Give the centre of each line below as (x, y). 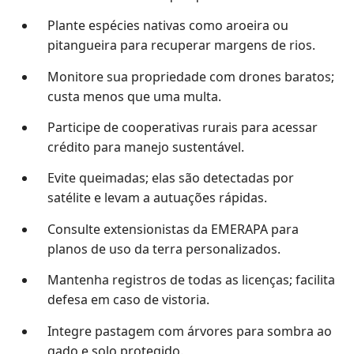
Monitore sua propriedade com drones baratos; (190, 76)
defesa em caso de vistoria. (128, 300)
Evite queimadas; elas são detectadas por (170, 178)
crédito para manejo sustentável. (145, 147)
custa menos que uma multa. (134, 96)
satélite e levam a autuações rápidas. (157, 198)
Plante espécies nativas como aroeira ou (168, 26)
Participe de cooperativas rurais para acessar (182, 128)
